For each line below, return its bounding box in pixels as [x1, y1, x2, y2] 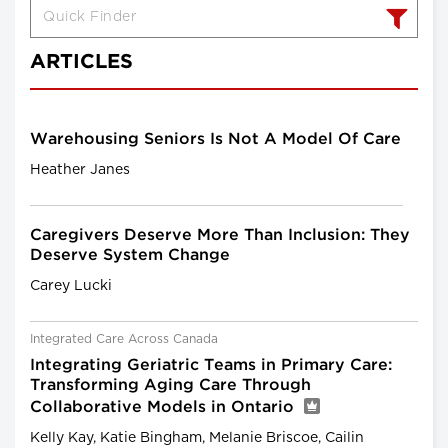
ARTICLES [30, 52, 133, 71]
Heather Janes [30, 162, 130, 177]
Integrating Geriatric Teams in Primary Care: [30, 357, 392, 373]
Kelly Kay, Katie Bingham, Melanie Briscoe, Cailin [30, 430, 364, 445]
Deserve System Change [30, 247, 230, 263]
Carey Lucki [30, 278, 112, 293]
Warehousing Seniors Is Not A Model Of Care [30, 131, 401, 147]
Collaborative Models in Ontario [30, 399, 299, 415]
